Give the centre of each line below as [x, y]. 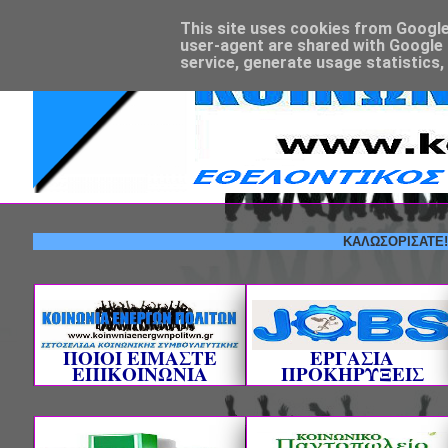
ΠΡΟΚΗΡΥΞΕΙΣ [352, 373]
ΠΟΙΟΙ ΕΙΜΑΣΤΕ [140, 357]
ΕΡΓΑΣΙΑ [352, 357]
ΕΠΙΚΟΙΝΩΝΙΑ [140, 373]
